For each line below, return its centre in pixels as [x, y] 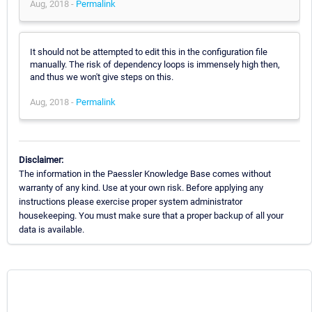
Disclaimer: [41, 159]
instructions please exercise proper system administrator [131, 201]
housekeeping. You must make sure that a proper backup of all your [151, 215]
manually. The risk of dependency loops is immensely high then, [155, 64]
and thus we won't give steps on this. [102, 77]
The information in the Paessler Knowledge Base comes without [145, 173]
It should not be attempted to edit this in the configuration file [149, 52]
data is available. [52, 229]
